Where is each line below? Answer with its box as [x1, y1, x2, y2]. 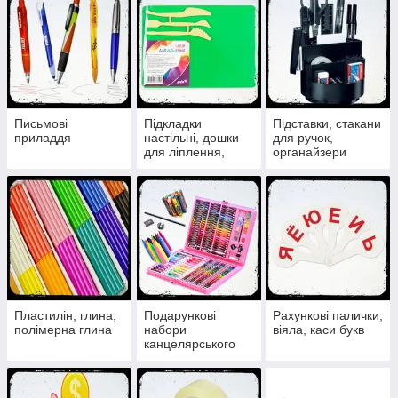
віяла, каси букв [273, 322, 365, 338]
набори [143, 322, 187, 338]
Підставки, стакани [273, 116, 382, 131]
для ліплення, [143, 145, 225, 160]
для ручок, [273, 131, 334, 146]
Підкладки [143, 116, 202, 131]
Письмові [14, 116, 68, 131]
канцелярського [143, 337, 235, 352]
